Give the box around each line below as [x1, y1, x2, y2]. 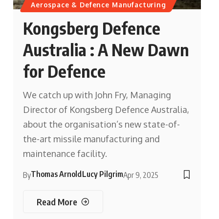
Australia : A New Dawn [22, 39, 189, 60]
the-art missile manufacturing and [22, 133, 160, 145]
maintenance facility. [22, 148, 107, 159]
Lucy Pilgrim [82, 169, 123, 179]
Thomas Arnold [30, 169, 82, 179]
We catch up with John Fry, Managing [22, 89, 171, 101]
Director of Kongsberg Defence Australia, [22, 104, 189, 115]
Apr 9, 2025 [123, 170, 158, 180]
